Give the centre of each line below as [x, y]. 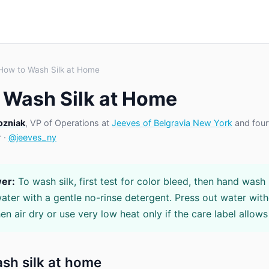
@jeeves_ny [32, 137]
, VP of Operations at [68, 123]
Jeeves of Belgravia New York [172, 123]
